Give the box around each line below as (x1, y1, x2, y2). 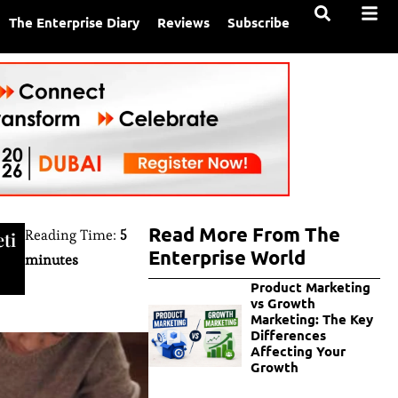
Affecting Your (250, 342, 346, 361)
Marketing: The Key (250, 310, 373, 329)
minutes (25, 251, 79, 270)
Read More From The (148, 222, 341, 247)
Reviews (157, 13, 211, 31)
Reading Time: (25, 226, 121, 245)
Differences (250, 326, 326, 345)
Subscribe (227, 13, 291, 31)
